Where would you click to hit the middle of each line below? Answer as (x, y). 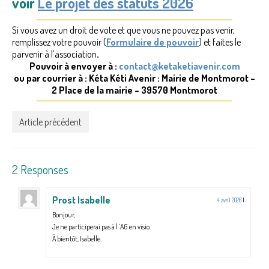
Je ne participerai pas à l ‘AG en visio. (101, 227)
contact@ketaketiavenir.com (179, 66)
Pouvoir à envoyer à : (74, 66)
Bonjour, (64, 215)
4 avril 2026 (229, 200)
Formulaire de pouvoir (153, 42)
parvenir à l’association (54, 54)
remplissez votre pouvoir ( (59, 42)
